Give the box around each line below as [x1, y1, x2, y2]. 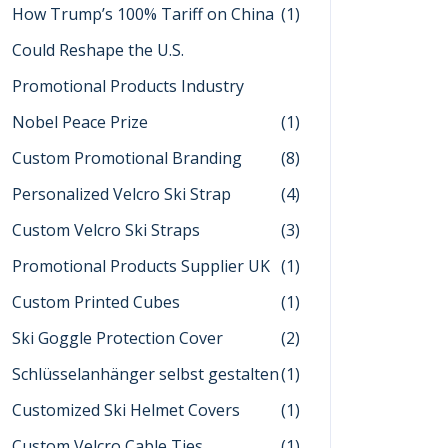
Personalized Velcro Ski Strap [12, 183, 231, 205]
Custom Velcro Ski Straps [12, 219, 200, 241]
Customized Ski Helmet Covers [12, 399, 240, 421]
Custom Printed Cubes [12, 291, 180, 313]
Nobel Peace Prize [12, 111, 148, 133]
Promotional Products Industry [12, 75, 244, 97]
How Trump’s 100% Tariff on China [12, 3, 274, 25]
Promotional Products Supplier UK [12, 255, 270, 277]
